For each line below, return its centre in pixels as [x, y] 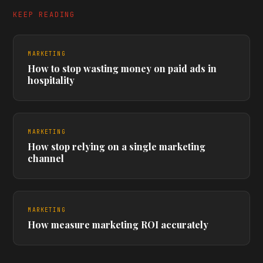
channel [46, 158]
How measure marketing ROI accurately [118, 225]
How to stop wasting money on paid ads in [122, 68]
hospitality [51, 80]
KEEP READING [44, 15]
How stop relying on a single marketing [117, 146]
